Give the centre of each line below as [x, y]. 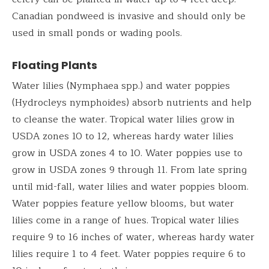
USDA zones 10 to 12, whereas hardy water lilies [123, 136]
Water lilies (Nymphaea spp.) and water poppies [121, 86]
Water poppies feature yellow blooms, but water [123, 203]
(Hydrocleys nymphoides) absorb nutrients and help [132, 102]
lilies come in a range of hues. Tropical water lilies [125, 220]
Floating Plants [55, 65]
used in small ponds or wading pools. [97, 33]
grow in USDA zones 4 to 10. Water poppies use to [127, 153]
